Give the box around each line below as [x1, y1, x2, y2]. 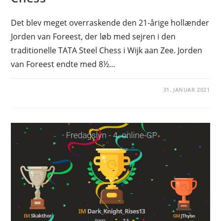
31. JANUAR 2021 [163, 86, 210, 94]
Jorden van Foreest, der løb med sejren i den [11, 31, 176, 42]
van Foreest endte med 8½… [11, 59, 116, 70]
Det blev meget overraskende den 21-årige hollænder [11, 17, 210, 29]
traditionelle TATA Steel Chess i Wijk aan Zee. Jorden [11, 45, 203, 56]
